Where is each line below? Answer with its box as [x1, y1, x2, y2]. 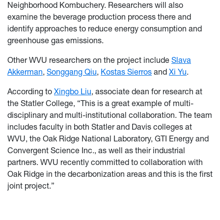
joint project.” [7, 180, 55, 191]
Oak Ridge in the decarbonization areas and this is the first [7, 168, 213, 179]
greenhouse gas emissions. [7, 35, 104, 45]
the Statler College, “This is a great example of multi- [7, 98, 193, 108]
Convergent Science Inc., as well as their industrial [7, 145, 185, 155]
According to [7, 86, 54, 96]
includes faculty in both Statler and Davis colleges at [7, 121, 192, 132]
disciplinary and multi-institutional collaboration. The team [7, 110, 212, 120]
